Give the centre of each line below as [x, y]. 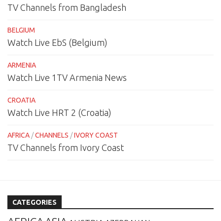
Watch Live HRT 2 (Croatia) [59, 113]
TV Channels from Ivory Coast [66, 148]
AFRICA [18, 135]
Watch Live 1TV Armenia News [67, 78]
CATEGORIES [35, 203]
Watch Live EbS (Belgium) [57, 43]
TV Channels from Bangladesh [67, 8]
